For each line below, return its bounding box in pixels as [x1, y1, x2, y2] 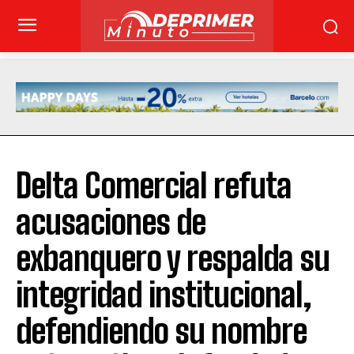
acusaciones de [16, 202, 205, 243]
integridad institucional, [16, 275, 311, 315]
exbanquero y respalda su [16, 239, 330, 279]
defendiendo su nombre [16, 311, 307, 352]
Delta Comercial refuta [16, 166, 292, 206]
